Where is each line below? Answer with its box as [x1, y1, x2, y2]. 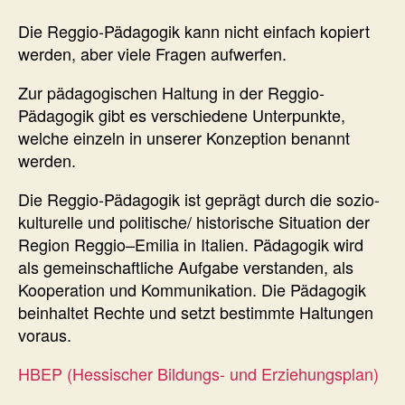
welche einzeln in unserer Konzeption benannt [18, 126, 350, 150]
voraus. [18, 323, 71, 347]
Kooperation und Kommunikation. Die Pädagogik [18, 278, 366, 302]
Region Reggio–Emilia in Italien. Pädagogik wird [18, 232, 363, 257]
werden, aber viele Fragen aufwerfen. [18, 42, 287, 66]
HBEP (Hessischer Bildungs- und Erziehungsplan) [18, 362, 379, 386]
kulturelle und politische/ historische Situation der [18, 210, 370, 234]
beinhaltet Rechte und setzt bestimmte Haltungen [18, 300, 373, 325]
